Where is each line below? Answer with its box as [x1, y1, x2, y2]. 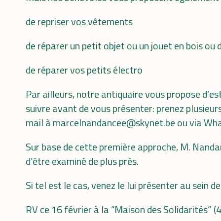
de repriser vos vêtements [26, 14, 133, 29]
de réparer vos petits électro [26, 62, 143, 77]
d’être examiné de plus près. [26, 153, 139, 169]
